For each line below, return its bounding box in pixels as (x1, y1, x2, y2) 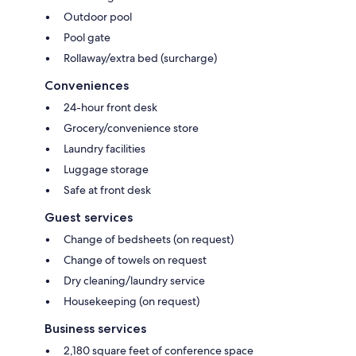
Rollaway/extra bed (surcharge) (64, 50, 217, 65)
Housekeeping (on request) (64, 293, 199, 308)
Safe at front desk (64, 182, 151, 197)
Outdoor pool (64, 9, 132, 24)
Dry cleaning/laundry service (64, 273, 205, 288)
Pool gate (64, 29, 110, 44)
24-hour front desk (64, 99, 157, 114)
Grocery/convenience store (64, 120, 199, 135)
